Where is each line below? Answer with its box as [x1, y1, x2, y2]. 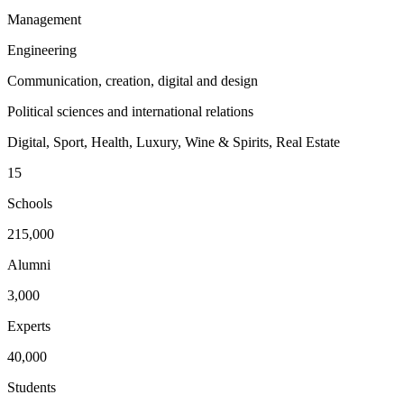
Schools [7, 196, 52, 212]
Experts [7, 318, 50, 335]
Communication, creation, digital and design [7, 73, 258, 89]
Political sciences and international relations [7, 104, 253, 120]
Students [7, 380, 56, 396]
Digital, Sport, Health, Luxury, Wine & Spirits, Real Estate [7, 134, 340, 151]
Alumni [7, 257, 50, 273]
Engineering [7, 42, 77, 59]
